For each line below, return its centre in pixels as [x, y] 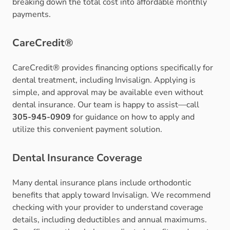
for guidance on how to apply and [133, 117]
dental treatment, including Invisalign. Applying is [104, 80]
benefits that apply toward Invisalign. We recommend [111, 195]
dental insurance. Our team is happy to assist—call [106, 105]
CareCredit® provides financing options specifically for [113, 68]
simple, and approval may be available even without [108, 93]
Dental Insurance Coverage [77, 158]
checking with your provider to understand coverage [108, 208]
